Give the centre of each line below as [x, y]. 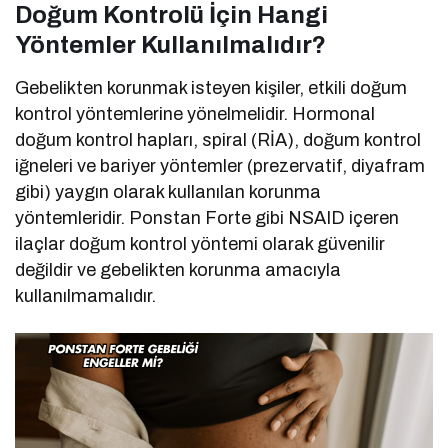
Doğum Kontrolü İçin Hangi [171, 15]
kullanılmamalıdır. [85, 296]
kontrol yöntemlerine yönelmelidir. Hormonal [195, 114]
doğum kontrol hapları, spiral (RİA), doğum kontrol [218, 140]
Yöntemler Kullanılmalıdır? [170, 45]
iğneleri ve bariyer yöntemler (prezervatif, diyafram [220, 166]
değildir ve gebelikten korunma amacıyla [178, 270]
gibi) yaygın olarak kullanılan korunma [168, 192]
